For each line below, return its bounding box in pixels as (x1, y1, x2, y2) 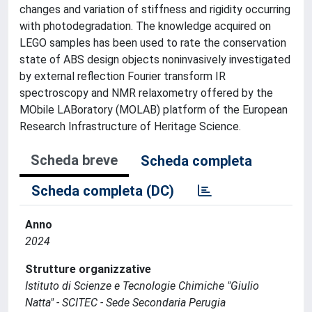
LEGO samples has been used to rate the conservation (19, 36, 286, 49)
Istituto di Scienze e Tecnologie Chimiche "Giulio (25, 279, 259, 292)
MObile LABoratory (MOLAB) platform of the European (19, 103, 288, 116)
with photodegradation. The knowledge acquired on (19, 19, 271, 33)
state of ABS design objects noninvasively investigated (19, 53, 290, 66)
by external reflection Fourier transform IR (19, 70, 226, 83)
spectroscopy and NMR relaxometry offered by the (19, 86, 273, 100)
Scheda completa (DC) (31, 182, 174, 199)
